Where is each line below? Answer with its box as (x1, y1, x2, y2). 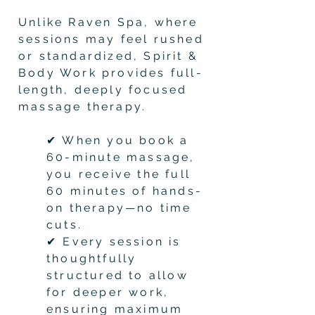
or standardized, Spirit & (18, 49, 198, 63)
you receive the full (46, 167, 191, 181)
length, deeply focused (18, 82, 188, 96)
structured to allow (46, 268, 188, 282)
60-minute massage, (46, 150, 195, 164)
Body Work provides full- (18, 65, 203, 79)
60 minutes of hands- (46, 184, 202, 198)
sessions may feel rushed (18, 32, 204, 46)
